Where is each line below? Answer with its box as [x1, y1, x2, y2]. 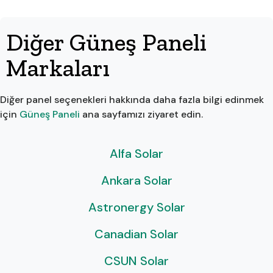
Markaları [6, 52, 110, 82]
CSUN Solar [104, 252, 169, 269]
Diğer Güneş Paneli [6, 27, 207, 57]
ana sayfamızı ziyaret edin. [82, 107, 203, 121]
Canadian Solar [94, 225, 179, 242]
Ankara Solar [101, 172, 172, 188]
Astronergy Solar [88, 199, 185, 215]
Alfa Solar [110, 145, 163, 161]
